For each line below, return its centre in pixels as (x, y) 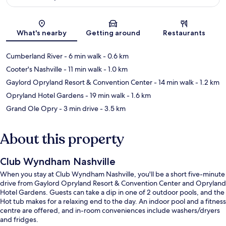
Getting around (113, 33)
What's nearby (42, 33)
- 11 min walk (82, 69)
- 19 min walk (104, 96)
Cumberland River (34, 56)
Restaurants (184, 33)
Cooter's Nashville (34, 69)
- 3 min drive (78, 109)
